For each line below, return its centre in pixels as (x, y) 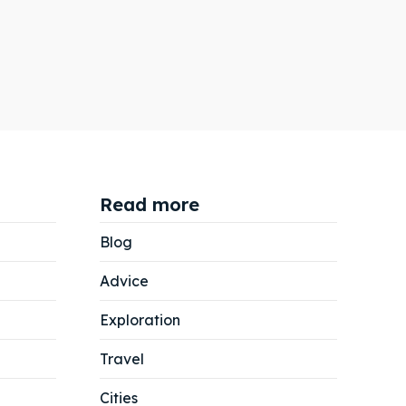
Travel (122, 359)
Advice (124, 281)
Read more (150, 205)
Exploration (140, 320)
